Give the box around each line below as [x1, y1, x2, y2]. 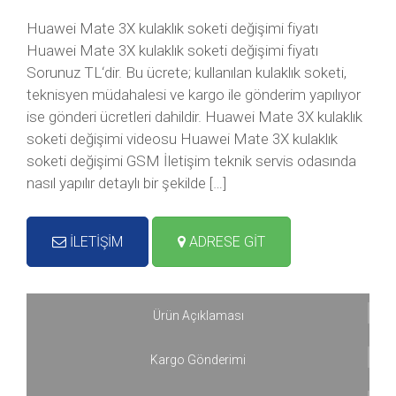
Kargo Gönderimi [150, 353, 246, 367]
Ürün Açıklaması [152, 308, 244, 323]
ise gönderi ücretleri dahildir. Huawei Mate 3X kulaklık [27, 108, 362, 126]
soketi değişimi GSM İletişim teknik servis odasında [27, 152, 356, 170]
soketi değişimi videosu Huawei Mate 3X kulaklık [27, 130, 338, 148]
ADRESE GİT [186, 233, 265, 250]
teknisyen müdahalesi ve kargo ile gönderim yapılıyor [27, 86, 361, 103]
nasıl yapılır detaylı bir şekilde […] [27, 174, 226, 192]
